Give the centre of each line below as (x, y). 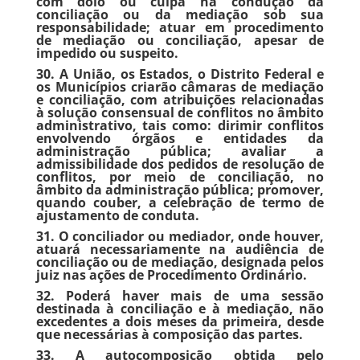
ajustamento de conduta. (117, 215)
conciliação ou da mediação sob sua (180, 14)
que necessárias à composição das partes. (169, 334)
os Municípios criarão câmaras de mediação (180, 87)
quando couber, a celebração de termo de (180, 202)
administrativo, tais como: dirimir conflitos (180, 125)
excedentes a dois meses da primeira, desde (180, 321)
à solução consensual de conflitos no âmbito (180, 112)
